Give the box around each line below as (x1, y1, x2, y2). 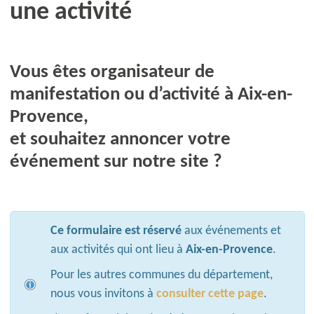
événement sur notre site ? (9, 153, 222, 172)
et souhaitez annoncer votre (9, 130, 231, 149)
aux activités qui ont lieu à (50, 243, 186, 257)
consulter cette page (156, 287, 264, 301)
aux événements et (182, 224, 282, 238)
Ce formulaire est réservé (50, 224, 182, 238)
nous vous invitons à (50, 287, 157, 301)
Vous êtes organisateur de (9, 63, 214, 82)
